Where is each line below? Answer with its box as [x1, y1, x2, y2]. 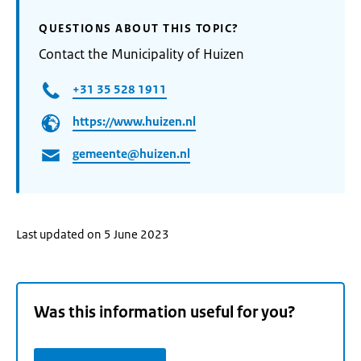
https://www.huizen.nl [73, 114, 196, 130]
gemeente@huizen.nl [73, 146, 190, 162]
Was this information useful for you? [34, 302, 296, 323]
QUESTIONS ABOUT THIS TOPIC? [39, 21, 239, 35]
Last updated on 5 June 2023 [16, 226, 169, 242]
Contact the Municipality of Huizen [39, 45, 244, 63]
